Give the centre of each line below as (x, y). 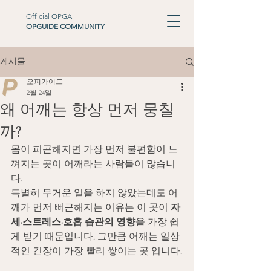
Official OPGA (49, 16)
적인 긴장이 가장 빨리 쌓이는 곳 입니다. (96, 251)
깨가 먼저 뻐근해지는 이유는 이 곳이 (91, 207)
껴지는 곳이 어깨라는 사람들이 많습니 (93, 164)
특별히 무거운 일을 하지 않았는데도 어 (94, 193)
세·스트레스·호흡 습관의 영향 (73, 222)
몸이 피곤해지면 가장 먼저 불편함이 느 (94, 149)
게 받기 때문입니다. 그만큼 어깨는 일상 (95, 237)
